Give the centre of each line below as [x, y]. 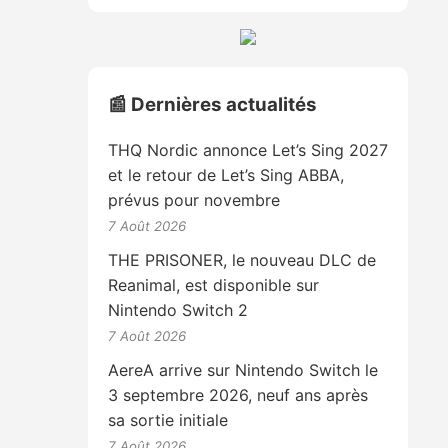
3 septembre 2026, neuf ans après [238, 395]
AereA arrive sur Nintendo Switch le [243, 370]
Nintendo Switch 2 [178, 310]
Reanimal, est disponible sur [214, 285]
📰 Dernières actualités [213, 105]
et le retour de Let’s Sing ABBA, [226, 175]
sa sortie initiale [168, 420]
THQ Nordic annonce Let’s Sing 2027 [248, 150]
